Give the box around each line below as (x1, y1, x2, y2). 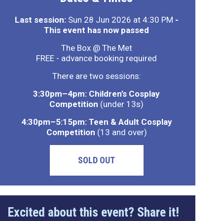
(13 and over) (95, 127, 147, 137)
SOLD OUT (78, 155, 115, 165)
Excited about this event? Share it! (7, 205, 179, 220)
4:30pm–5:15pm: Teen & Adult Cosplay (21, 117, 172, 127)
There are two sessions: (52, 71, 141, 81)
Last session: (14, 15, 66, 25)
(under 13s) (98, 99, 144, 109)
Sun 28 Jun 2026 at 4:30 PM (66, 15, 175, 25)
